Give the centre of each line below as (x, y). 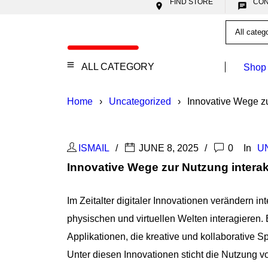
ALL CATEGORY (118, 67)
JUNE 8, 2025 (167, 148)
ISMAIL (94, 148)
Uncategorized (140, 101)
